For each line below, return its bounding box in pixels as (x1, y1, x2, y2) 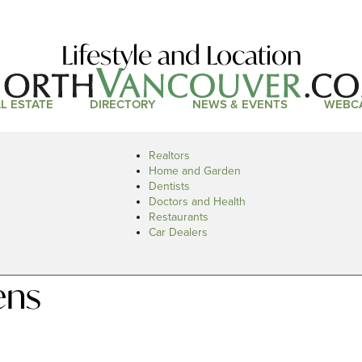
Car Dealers (149, 225, 208, 239)
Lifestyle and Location (61, 38, 301, 73)
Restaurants (149, 210, 208, 224)
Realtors (149, 149, 190, 162)
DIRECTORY (89, 97, 156, 112)
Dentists (149, 179, 190, 193)
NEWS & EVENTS (192, 97, 288, 112)
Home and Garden (149, 164, 241, 178)
